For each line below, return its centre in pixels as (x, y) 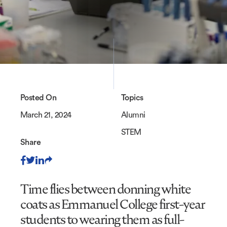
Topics (132, 98)
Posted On (39, 98)
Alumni (133, 115)
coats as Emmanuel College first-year (112, 204)
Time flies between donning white (105, 189)
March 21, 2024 (46, 115)
